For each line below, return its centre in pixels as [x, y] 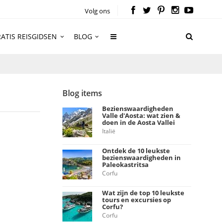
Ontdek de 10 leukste [136, 151]
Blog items [82, 93]
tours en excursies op [137, 200]
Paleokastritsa [125, 165]
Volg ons [98, 11]
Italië [109, 131]
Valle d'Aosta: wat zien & [141, 115]
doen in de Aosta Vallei [139, 122]
